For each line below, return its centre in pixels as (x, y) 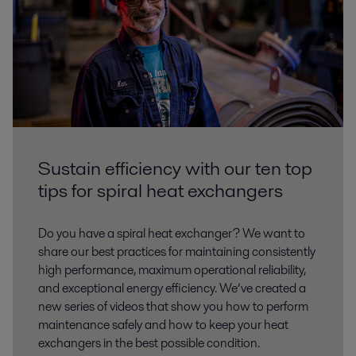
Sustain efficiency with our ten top (175, 168)
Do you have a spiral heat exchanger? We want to (172, 234)
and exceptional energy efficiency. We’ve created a (172, 288)
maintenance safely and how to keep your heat (163, 325)
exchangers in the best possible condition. (149, 343)
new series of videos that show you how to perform (173, 307)
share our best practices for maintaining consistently (177, 252)
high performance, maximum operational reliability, (172, 270)
